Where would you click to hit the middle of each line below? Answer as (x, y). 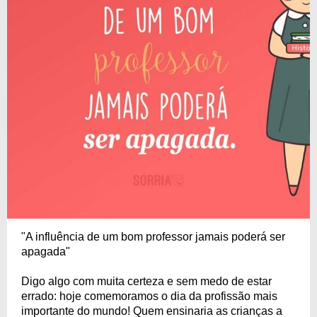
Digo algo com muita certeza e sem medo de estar (146, 281)
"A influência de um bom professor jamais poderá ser (153, 236)
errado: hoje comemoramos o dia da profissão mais (149, 296)
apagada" (46, 251)
